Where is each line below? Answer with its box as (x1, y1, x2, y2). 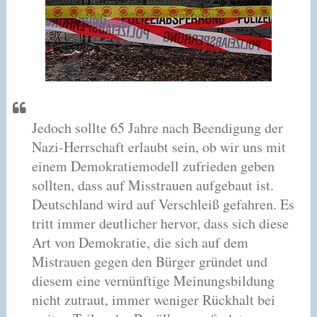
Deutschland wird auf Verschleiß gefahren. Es (31, 195, 294, 214)
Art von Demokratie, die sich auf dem (31, 233, 248, 253)
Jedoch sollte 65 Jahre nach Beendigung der (31, 118, 283, 138)
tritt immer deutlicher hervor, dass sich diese (31, 214, 289, 234)
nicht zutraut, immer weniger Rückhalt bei (31, 290, 275, 310)
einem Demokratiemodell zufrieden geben (31, 156, 275, 176)
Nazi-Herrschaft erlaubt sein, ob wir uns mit (31, 137, 286, 157)
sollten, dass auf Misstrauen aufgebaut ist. (31, 175, 274, 195)
